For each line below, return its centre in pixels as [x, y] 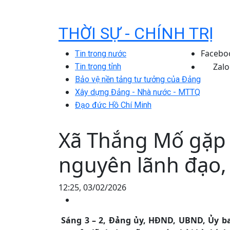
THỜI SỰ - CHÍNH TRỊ [136, 33]
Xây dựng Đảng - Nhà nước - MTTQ [138, 92]
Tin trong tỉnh [98, 66]
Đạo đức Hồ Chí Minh [113, 105]
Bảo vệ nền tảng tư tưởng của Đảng [138, 79]
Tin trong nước [101, 54]
